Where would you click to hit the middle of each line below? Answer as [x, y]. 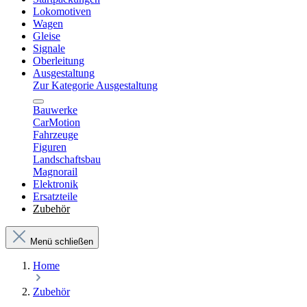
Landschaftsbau [67, 159]
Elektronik [56, 184]
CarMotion [57, 122]
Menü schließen [62, 242]
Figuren [50, 147]
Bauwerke [55, 110]
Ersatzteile [55, 196]
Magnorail [55, 172]
